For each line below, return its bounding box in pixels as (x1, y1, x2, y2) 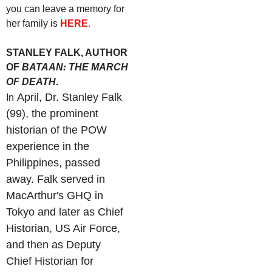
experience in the (6, 140, 89, 152)
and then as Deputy (6, 238, 101, 251)
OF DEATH (6, 76, 56, 87)
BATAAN (22, 61, 63, 72)
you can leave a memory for (6, 3, 124, 14)
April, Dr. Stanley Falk (14, 90, 122, 103)
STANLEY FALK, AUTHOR (6, 47, 127, 58)
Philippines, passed (6, 156, 100, 169)
